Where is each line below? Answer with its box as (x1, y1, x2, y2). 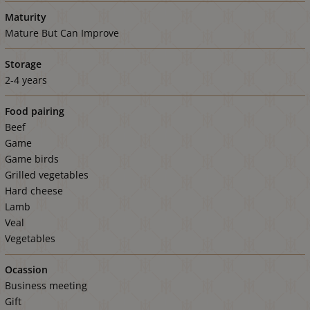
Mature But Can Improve (5, 26, 119, 39)
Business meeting (5, 278, 87, 292)
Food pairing (5, 104, 64, 118)
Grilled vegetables (5, 167, 89, 181)
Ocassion (5, 262, 48, 276)
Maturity (5, 10, 46, 24)
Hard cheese (5, 183, 63, 197)
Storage (5, 57, 42, 71)
